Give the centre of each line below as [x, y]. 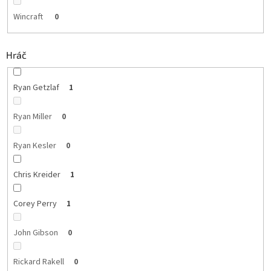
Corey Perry [35, 204]
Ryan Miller [32, 116]
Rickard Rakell [38, 262]
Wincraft [29, 17]
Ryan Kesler [34, 145]
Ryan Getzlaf [36, 87]
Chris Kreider [37, 175]
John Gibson [35, 233]
